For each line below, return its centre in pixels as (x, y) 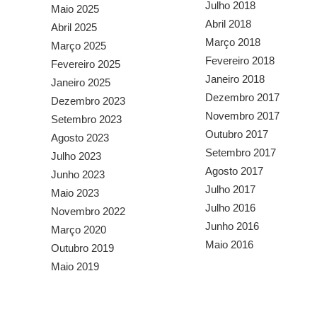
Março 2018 (232, 42)
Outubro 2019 (82, 248)
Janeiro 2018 (235, 79)
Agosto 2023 (80, 138)
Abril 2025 (74, 28)
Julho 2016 (230, 208)
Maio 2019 (75, 267)
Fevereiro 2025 (86, 64)
